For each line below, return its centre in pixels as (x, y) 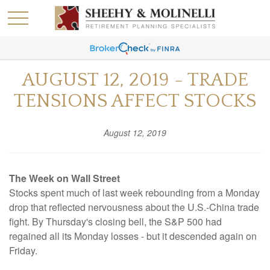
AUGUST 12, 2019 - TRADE (135, 80)
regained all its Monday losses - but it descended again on (133, 236)
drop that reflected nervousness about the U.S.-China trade (134, 207)
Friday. (23, 250)
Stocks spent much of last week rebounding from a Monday (134, 193)
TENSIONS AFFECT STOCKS (135, 101)
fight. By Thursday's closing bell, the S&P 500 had (115, 221)
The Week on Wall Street (64, 178)
